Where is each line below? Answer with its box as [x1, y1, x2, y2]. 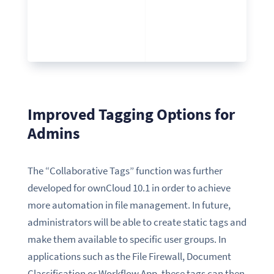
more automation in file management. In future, [27, 198, 231, 212]
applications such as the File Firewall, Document [27, 250, 231, 264]
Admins [27, 122, 80, 143]
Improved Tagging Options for [27, 103, 235, 124]
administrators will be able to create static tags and [27, 215, 246, 229]
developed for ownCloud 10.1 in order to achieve [27, 181, 231, 195]
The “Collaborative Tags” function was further [27, 164, 223, 178]
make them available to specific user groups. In [27, 232, 226, 246]
